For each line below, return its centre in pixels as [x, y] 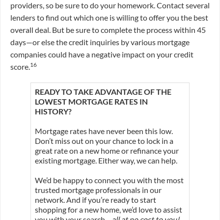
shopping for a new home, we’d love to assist [108, 210]
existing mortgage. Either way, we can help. [107, 161]
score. [20, 67]
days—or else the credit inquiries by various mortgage [100, 42]
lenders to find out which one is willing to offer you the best [109, 18]
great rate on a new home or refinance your [107, 151]
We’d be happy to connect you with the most [109, 180]
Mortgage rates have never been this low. [104, 131]
